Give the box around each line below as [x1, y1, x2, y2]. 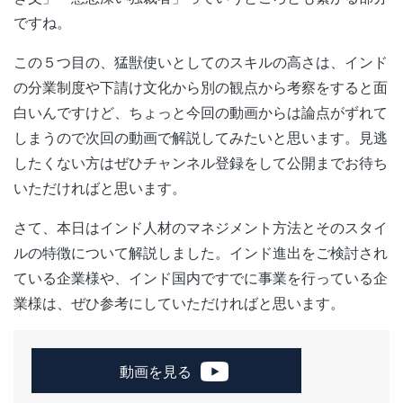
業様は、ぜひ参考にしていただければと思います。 [13, 294, 345, 313]
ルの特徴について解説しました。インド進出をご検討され [13, 244, 388, 263]
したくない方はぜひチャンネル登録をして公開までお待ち [13, 154, 388, 173]
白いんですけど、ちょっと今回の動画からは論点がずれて [13, 103, 388, 122]
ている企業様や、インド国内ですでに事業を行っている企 [13, 269, 388, 288]
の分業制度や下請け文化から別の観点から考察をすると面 [13, 78, 388, 97]
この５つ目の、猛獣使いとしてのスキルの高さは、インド [13, 53, 388, 72]
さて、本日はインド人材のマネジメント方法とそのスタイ [13, 219, 388, 237]
